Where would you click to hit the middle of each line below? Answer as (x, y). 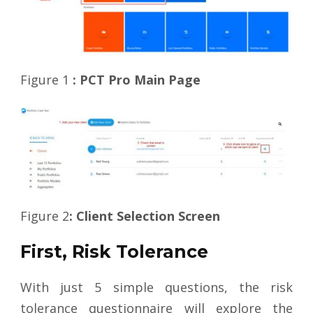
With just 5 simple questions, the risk (156, 287)
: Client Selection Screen (145, 216)
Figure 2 (45, 216)
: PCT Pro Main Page (137, 80)
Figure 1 (46, 80)
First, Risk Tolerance (114, 252)
